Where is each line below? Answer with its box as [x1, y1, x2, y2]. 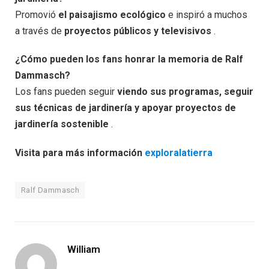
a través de [15, 25, 64, 37]
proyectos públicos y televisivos [64, 25, 211, 37]
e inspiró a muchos [166, 8, 247, 20]
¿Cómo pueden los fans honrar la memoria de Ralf [15, 53, 243, 65]
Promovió [15, 8, 58, 20]
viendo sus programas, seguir [117, 86, 253, 98]
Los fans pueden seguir [15, 86, 117, 98]
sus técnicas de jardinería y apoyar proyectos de [15, 102, 236, 114]
